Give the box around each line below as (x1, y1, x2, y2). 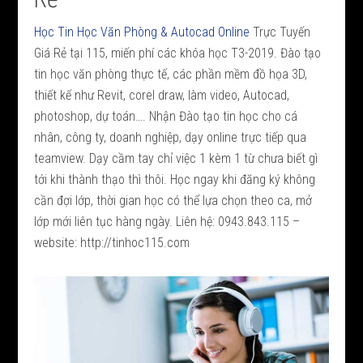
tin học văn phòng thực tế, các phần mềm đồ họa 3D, (34, 66, 308, 82)
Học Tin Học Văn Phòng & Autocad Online (34, 24, 254, 40)
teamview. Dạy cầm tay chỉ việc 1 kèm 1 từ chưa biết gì (34, 151, 318, 166)
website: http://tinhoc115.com (34, 235, 190, 250)
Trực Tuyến (253, 24, 311, 40)
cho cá (262, 109, 298, 124)
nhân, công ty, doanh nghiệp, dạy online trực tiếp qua (34, 130, 307, 145)
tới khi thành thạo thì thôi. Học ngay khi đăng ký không (34, 172, 316, 187)
